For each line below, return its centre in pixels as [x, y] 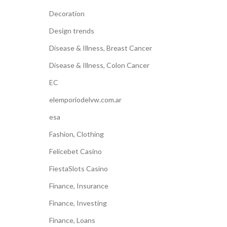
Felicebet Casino [75, 151]
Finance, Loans [72, 220]
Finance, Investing [78, 203]
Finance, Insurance [79, 186]
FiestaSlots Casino [78, 168]
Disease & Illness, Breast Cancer [100, 48]
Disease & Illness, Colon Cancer [99, 65]
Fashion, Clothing [76, 134]
